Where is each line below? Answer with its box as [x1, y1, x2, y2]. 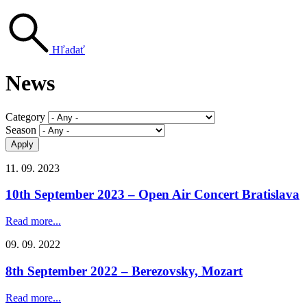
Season [5, 123, 36, 136]
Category [5, 110, 45, 123]
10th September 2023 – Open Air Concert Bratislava [5, 187, 299, 202]
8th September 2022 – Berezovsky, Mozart [5, 263, 243, 278]
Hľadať [52, 43, 85, 56]
